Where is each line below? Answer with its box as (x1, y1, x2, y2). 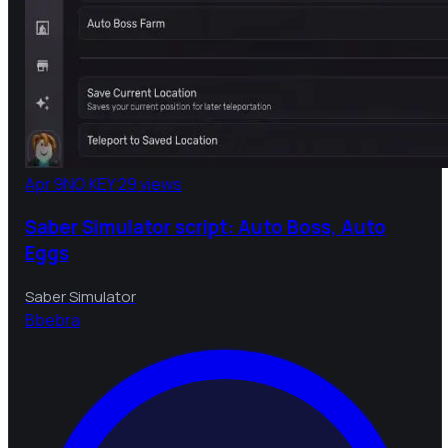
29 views (118, 173, 182, 196)
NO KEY (64, 173, 115, 196)
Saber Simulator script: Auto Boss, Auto (25, 213, 386, 240)
